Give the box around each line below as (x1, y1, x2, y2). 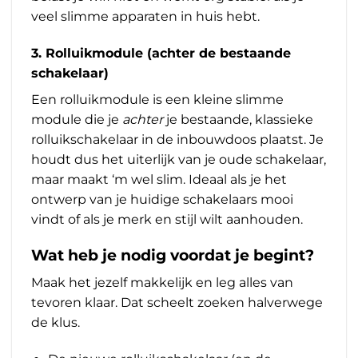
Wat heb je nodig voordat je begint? (31, 245, 314, 265)
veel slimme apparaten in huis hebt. (31, 8, 260, 24)
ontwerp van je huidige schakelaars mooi (31, 191, 293, 207)
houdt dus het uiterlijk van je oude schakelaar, (31, 151, 326, 167)
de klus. (31, 314, 80, 330)
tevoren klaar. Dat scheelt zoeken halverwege (31, 294, 323, 310)
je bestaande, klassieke (163, 111, 313, 127)
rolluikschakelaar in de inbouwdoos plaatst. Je (31, 131, 324, 147)
